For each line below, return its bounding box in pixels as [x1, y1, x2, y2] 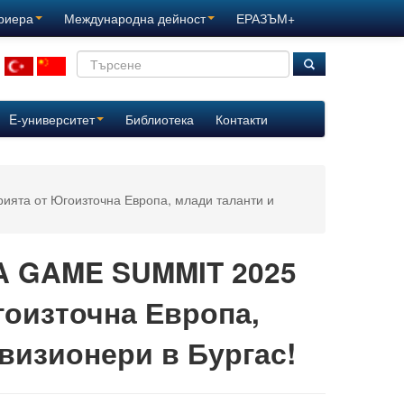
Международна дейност [64, 9, 206, 27]
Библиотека [124, 110, 194, 128]
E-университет [8, 110, 95, 128]
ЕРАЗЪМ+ [236, 9, 295, 27]
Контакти [215, 110, 268, 128]
